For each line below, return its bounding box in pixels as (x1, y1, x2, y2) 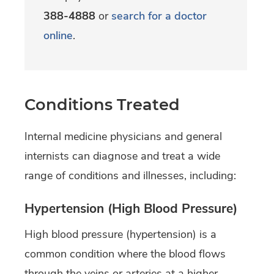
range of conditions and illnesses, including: (24, 168, 236, 183)
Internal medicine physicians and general (24, 129, 222, 144)
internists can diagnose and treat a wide (24, 149, 220, 164)
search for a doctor (111, 9, 207, 24)
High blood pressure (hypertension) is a (24, 226, 217, 242)
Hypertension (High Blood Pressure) (24, 199, 237, 217)
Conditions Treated (24, 95, 180, 114)
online (43, 28, 73, 43)
